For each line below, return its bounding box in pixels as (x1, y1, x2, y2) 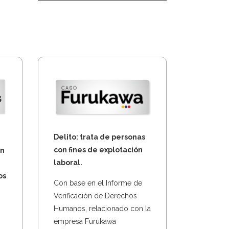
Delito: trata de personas (53, 133, 145, 142)
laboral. (53, 158, 82, 167)
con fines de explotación (53, 146, 143, 154)
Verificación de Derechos (53, 192, 137, 200)
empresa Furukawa (53, 217, 116, 226)
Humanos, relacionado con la (53, 204, 151, 213)
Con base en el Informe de (53, 179, 142, 188)
